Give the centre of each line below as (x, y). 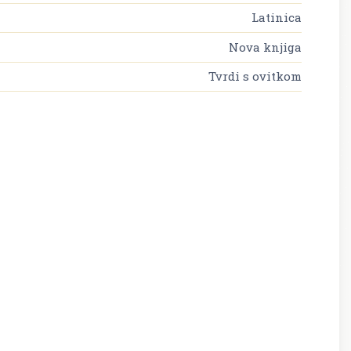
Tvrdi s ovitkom (255, 76)
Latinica (277, 18)
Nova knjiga (265, 47)
